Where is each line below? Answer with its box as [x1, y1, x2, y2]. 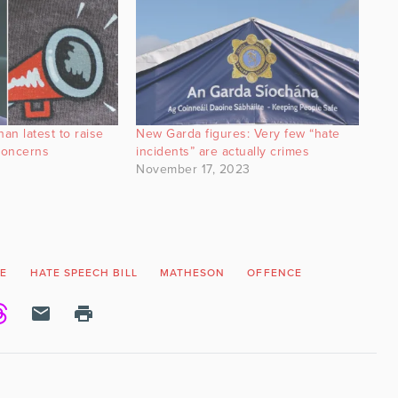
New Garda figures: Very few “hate [136, 125, 340, 141]
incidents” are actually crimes [136, 143, 310, 159]
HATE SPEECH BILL [29, 266, 138, 279]
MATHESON [159, 266, 226, 279]
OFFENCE [247, 266, 302, 279]
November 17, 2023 [136, 161, 251, 177]
